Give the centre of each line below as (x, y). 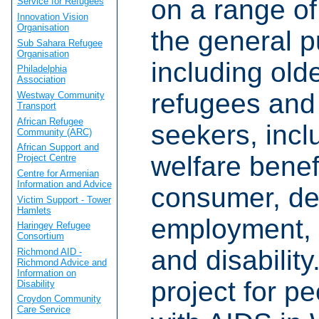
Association (41, 80)
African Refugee (50, 121)
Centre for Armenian (58, 173)
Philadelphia (42, 69)
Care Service (43, 310)
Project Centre (46, 158)
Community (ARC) (54, 132)
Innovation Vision (52, 16)
